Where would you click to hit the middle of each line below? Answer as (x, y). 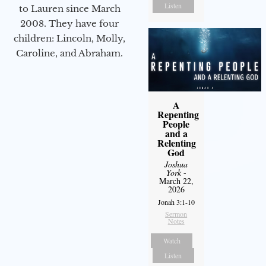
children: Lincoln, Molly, (69, 39)
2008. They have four (69, 24)
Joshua (176, 164)
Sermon (176, 214)
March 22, (176, 181)
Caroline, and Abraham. (69, 53)
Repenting (178, 115)
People (176, 124)
